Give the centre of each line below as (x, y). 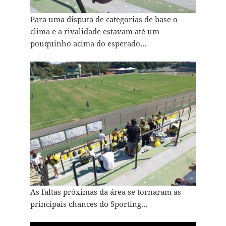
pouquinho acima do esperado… (88, 44)
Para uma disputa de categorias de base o (104, 19)
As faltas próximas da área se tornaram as (105, 192)
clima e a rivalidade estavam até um (95, 32)
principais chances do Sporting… (89, 204)
